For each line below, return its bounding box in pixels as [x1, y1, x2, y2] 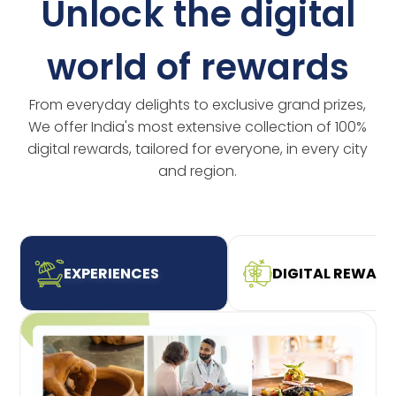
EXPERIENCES [63, 263, 159, 284]
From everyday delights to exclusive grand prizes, [29, 95, 367, 116]
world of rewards [46, 42, 350, 93]
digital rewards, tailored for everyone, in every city [27, 139, 369, 160]
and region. [158, 161, 238, 182]
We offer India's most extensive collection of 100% [28, 117, 368, 138]
